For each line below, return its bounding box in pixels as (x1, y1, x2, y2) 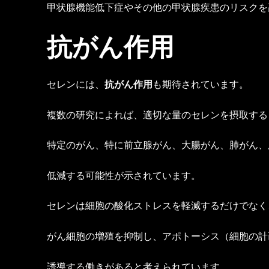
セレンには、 (47, 77, 104, 91)
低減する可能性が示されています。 (47, 168, 201, 182)
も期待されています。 (153, 77, 249, 91)
